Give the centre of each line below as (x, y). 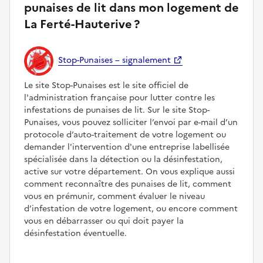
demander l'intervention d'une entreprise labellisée (127, 147)
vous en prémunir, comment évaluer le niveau (114, 196)
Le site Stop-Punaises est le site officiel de (106, 85)
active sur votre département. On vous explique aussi (129, 171)
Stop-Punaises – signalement (114, 60)
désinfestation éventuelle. (75, 233)
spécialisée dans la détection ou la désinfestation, (123, 159)
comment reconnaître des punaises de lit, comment (128, 184)
